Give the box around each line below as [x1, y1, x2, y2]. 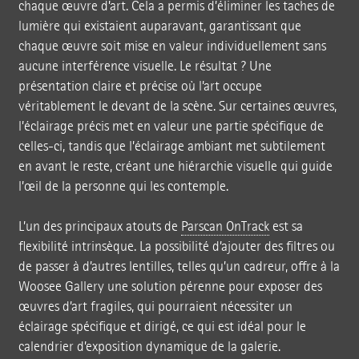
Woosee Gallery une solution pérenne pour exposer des [18, 277, 322, 295]
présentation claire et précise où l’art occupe [18, 77, 262, 95]
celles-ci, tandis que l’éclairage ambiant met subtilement [18, 137, 325, 155]
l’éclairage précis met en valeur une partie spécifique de [18, 117, 324, 135]
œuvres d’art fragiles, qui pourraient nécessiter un [18, 297, 292, 315]
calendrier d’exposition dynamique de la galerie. [18, 337, 280, 355]
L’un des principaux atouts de [18, 217, 181, 235]
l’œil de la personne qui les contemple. [18, 177, 228, 195]
